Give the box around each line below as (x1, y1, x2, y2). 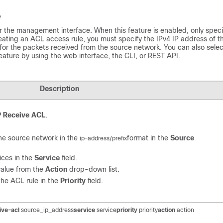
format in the (127, 133, 170, 142)
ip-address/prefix (80, 134, 127, 142)
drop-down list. (67, 165, 119, 173)
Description (39, 84, 79, 93)
